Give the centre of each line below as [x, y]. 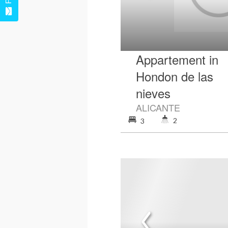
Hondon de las [175, 76]
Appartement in [177, 59]
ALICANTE [158, 107]
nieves [153, 93]
